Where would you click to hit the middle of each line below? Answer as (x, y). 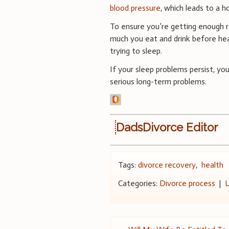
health (213, 165)
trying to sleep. (136, 51)
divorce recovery (167, 165)
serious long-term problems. (158, 81)
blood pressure (135, 8)
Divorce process (188, 183)
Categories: (139, 183)
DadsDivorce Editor (167, 127)
